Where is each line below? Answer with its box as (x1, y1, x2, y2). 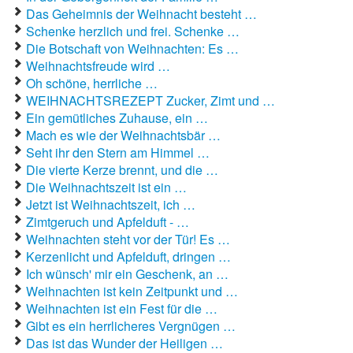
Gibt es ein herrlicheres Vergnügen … (26, 317, 236, 335)
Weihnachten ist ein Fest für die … (26, 299, 217, 318)
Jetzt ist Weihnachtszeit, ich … (26, 195, 195, 214)
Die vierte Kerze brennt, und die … (26, 161, 218, 179)
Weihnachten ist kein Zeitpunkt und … (26, 282, 238, 300)
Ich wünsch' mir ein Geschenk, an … (26, 265, 229, 283)
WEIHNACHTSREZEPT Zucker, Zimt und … (26, 91, 275, 110)
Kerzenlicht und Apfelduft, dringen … (26, 247, 231, 266)
